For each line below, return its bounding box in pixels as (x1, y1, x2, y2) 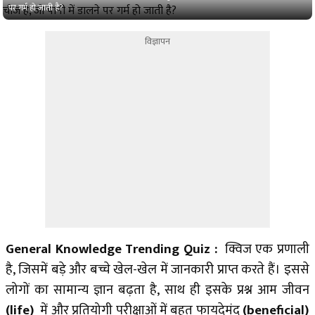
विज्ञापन (145, 34, 170, 50)
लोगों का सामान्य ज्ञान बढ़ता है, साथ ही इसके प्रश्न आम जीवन (6, 279, 309, 302)
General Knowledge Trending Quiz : (6, 238, 221, 261)
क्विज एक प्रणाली (221, 238, 309, 261)
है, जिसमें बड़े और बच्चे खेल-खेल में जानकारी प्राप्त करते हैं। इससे (6, 259, 309, 281)
